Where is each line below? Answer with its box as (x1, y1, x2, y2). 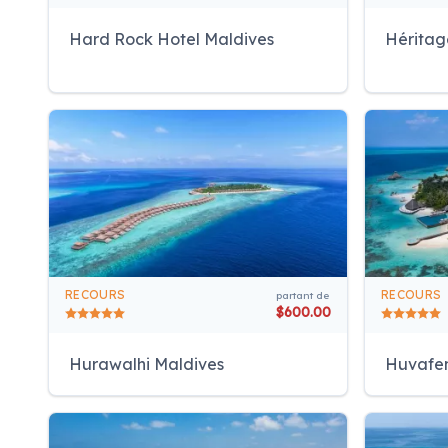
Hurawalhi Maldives (69, 354, 224, 375)
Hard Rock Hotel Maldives (69, 28, 274, 49)
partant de (276, 289, 329, 303)
